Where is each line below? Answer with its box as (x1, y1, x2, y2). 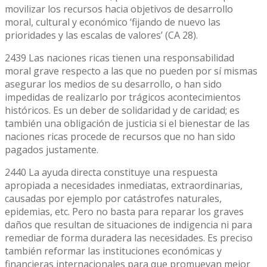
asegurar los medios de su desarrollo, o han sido (5, 77, 222, 91)
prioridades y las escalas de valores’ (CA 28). (5, 28, 198, 42)
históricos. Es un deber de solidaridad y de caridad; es (5, 103, 240, 117)
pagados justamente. (5, 142, 98, 156)
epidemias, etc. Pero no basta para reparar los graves (5, 204, 244, 218)
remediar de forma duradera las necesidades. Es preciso (5, 231, 253, 244)
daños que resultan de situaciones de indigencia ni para (5, 218, 252, 231)
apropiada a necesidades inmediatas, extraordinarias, (5, 178, 243, 192)
